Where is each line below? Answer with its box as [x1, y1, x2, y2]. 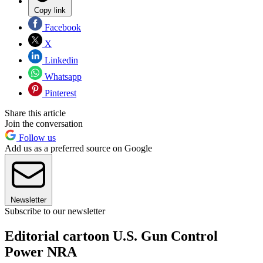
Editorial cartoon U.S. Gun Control [5, 228, 218, 244]
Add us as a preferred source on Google [5, 143, 152, 154]
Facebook [42, 22, 81, 33]
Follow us [16, 133, 56, 143]
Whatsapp [42, 72, 82, 82]
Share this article [5, 108, 66, 119]
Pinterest [42, 88, 76, 99]
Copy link [34, 6, 66, 15]
